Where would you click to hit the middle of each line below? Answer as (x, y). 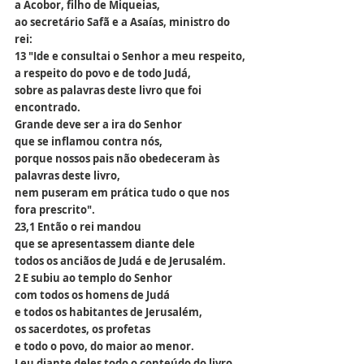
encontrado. (48, 107)
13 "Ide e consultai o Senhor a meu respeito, (130, 56)
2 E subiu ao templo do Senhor (93, 278)
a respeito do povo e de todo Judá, (103, 73)
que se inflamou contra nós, (89, 141)
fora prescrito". (55, 210)
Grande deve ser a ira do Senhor (98, 124)
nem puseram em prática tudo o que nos (123, 193)
